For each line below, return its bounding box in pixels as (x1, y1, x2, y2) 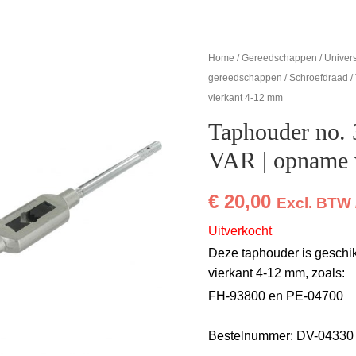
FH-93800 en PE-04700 (208, 288, 344, 303)
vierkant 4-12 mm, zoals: (208, 266, 346, 281)
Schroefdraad (289, 72, 349, 84)
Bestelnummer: (208, 328, 297, 342)
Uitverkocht (208, 224, 273, 238)
